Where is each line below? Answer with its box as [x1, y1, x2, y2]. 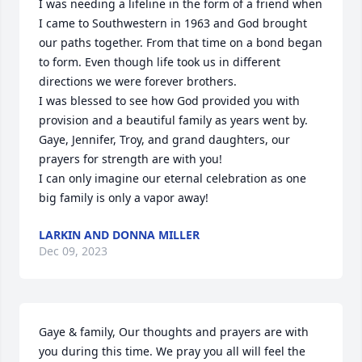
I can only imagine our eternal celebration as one [39, 170, 306, 186]
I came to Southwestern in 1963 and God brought [39, 15, 307, 31]
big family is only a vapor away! [39, 190, 208, 205]
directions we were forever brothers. [39, 74, 240, 89]
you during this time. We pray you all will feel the [39, 343, 305, 359]
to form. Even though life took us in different [39, 54, 280, 69]
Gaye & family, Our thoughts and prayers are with [39, 324, 309, 339]
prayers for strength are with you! [39, 151, 222, 166]
